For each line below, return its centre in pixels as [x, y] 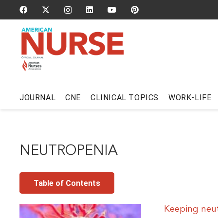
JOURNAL [38, 97]
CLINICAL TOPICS [125, 97]
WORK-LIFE [190, 97]
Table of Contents [67, 183]
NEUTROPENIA [69, 151]
